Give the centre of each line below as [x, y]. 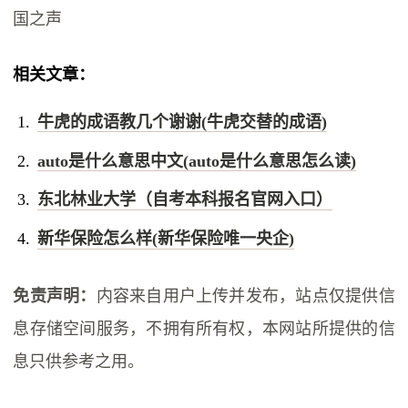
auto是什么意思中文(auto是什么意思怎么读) [196, 161]
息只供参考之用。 [79, 362]
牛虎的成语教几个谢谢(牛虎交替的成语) [182, 122]
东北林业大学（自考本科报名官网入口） [184, 200]
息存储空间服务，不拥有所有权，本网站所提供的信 [204, 329]
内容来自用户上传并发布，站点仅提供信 [245, 296]
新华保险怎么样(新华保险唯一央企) [165, 239]
